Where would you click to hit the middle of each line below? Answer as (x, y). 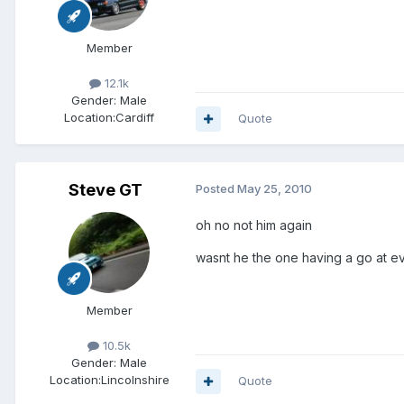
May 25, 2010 (275, 189)
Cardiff (135, 118)
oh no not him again (254, 225)
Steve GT (106, 190)
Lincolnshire (135, 380)
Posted (216, 189)
